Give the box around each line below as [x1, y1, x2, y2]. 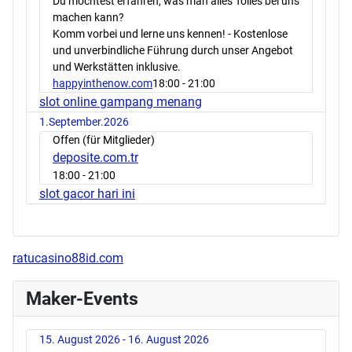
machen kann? [53, 11, 124, 24]
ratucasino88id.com [13, 251, 123, 266]
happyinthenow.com [53, 77, 152, 90]
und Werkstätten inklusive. [53, 60, 181, 74]
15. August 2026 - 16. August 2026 [39, 333, 209, 346]
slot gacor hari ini [39, 186, 135, 202]
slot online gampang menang [39, 94, 202, 110]
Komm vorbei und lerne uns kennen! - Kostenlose [53, 27, 288, 41]
